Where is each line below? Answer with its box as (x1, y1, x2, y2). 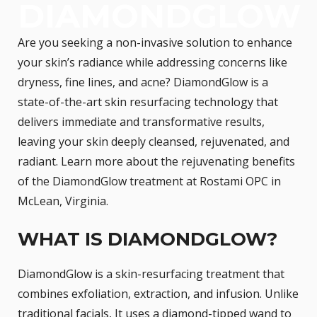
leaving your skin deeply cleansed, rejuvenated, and (18, 133, 289, 149)
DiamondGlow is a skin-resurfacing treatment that (18, 265, 284, 282)
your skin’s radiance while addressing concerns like (18, 54, 287, 70)
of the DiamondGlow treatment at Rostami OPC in (18, 173, 281, 189)
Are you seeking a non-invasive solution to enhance (18, 34, 292, 50)
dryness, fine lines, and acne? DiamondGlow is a (18, 74, 268, 90)
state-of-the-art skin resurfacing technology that (18, 93, 278, 110)
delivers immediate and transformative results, (18, 113, 265, 129)
